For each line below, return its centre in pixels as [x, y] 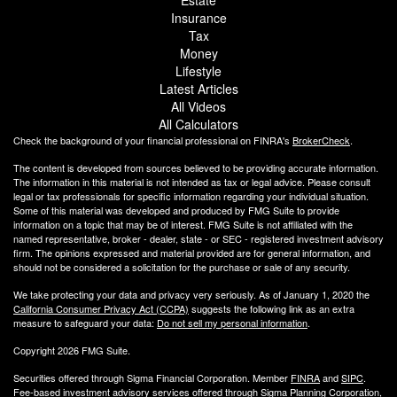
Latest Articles [198, 88]
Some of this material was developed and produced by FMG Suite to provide [176, 210]
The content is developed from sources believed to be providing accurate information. [196, 167]
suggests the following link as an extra [272, 308]
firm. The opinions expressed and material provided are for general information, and [192, 252]
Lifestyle [198, 70]
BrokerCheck [321, 140]
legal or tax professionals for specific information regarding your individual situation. [191, 195]
